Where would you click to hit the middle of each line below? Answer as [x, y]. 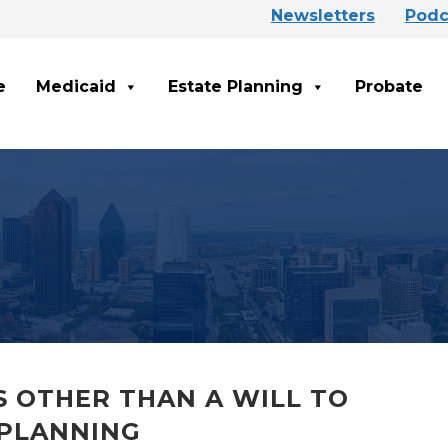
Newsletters [322, 15]
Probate [389, 87]
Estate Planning [235, 87]
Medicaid [76, 87]
